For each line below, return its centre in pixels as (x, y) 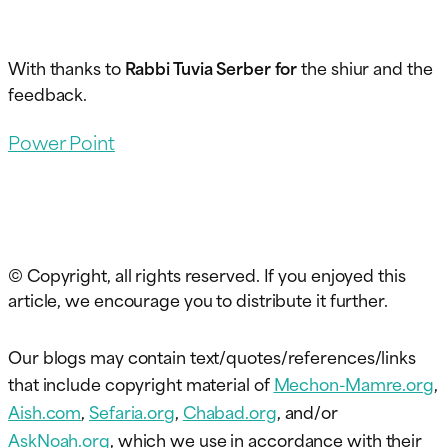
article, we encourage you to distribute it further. (198, 299)
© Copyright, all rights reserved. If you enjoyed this (207, 274)
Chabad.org (229, 411)
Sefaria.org (132, 411)
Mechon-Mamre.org (353, 383)
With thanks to (66, 67)
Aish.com (45, 411)
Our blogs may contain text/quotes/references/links (212, 356)
